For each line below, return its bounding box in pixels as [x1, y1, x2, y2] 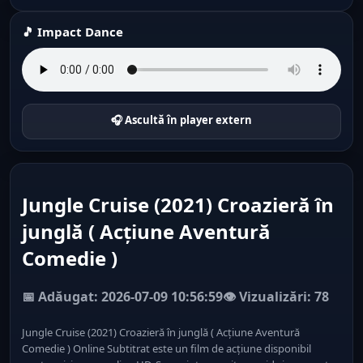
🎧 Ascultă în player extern [111, 113, 252, 127]
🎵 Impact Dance [22, 23, 123, 40]
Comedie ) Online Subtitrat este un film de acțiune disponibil [22, 340, 311, 356]
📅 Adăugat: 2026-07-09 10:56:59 [22, 287, 223, 305]
